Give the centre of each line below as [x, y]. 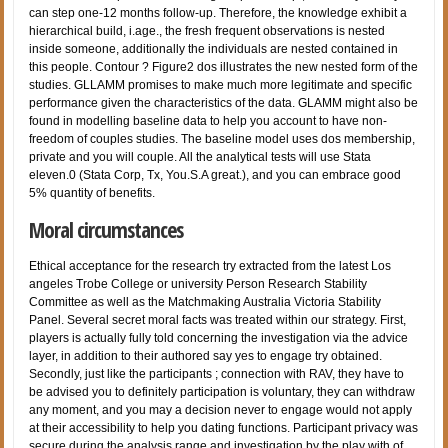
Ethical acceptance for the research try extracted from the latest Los [210, 265]
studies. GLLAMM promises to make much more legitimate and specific [221, 84]
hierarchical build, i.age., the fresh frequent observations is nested [207, 30]
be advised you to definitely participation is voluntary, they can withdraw [222, 391]
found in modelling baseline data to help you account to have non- [208, 120]
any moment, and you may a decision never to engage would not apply [221, 409]
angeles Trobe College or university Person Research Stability [198, 283]
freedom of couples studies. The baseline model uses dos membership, [222, 138]
